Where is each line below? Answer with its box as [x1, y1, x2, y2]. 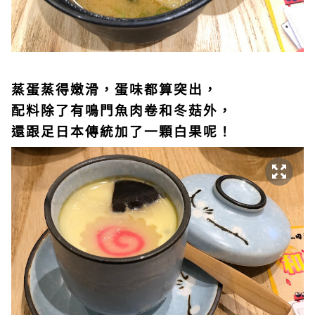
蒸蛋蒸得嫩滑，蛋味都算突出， [11, 79, 218, 98]
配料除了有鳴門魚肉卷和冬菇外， [11, 100, 233, 120]
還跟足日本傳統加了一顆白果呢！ [11, 121, 233, 141]
